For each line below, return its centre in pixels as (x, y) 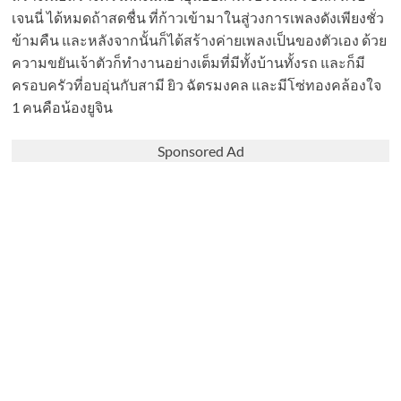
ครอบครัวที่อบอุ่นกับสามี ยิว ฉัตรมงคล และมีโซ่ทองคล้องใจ (196, 85)
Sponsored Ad (200, 151)
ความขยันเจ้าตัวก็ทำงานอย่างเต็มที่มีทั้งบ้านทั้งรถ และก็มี (188, 63)
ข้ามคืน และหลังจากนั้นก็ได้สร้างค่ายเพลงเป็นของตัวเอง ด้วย (199, 40)
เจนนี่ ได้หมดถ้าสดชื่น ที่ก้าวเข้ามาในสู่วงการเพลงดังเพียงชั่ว (198, 18)
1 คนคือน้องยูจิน (62, 107)
